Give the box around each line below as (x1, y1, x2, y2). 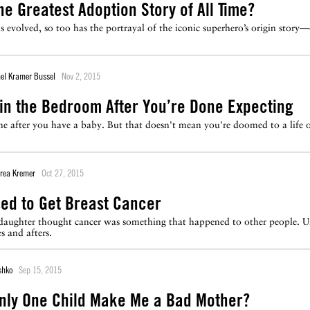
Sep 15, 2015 (19, 264, 62, 275)
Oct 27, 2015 (42, 167, 84, 179)
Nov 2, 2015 (62, 70, 100, 82)
